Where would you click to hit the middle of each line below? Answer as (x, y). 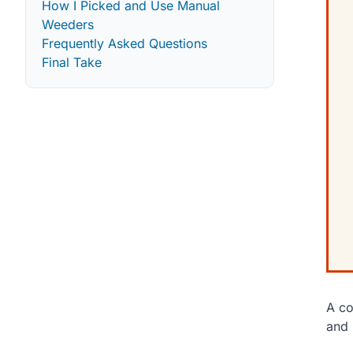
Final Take (72, 62)
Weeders (68, 24)
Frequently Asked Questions (124, 43)
